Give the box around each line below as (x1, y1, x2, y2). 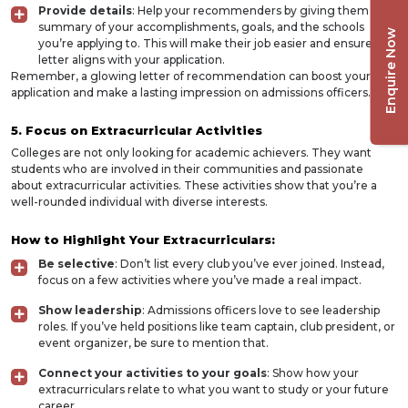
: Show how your (267, 366, 359, 380)
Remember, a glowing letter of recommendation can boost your (11, 69, 371, 83)
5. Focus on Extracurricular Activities (11, 123, 262, 138)
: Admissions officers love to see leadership (142, 303, 380, 317)
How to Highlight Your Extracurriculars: (11, 232, 275, 247)
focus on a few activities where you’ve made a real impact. (38, 273, 362, 287)
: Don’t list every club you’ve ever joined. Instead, (115, 257, 384, 270)
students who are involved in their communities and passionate (11, 162, 363, 176)
